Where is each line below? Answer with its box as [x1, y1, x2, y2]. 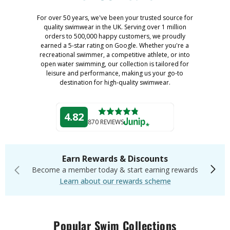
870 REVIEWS [88, 117, 124, 126]
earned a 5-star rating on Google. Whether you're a [41, 41, 189, 50]
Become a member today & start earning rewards [32, 164, 198, 175]
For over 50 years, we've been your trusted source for [36, 13, 193, 22]
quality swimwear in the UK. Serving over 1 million [43, 22, 186, 31]
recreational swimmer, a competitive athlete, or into [40, 50, 190, 59]
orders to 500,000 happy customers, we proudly [44, 31, 185, 41]
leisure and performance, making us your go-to [46, 68, 184, 78]
